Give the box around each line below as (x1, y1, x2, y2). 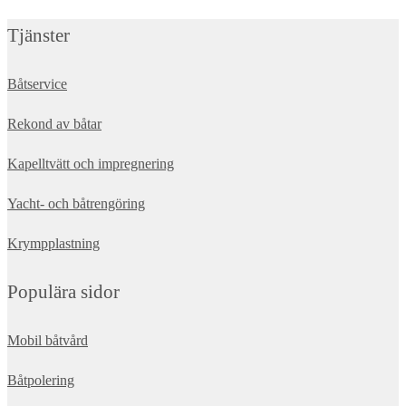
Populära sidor (7, 280, 120, 303)
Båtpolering (7, 372, 74, 388)
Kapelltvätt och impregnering (7, 155, 174, 171)
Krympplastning (7, 235, 100, 251)
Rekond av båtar (7, 115, 101, 131)
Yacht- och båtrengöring (7, 195, 145, 211)
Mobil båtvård (7, 332, 88, 348)
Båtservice (7, 75, 67, 92)
